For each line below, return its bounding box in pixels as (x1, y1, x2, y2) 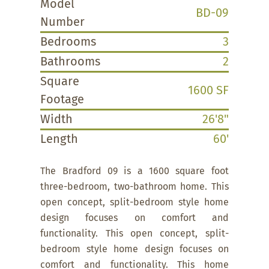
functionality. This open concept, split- (40, 228, 229, 238)
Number (40, 16, 85, 28)
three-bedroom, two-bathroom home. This (40, 181, 229, 192)
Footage (40, 93, 85, 106)
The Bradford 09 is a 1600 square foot (40, 166, 229, 176)
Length (40, 133, 79, 145)
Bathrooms (40, 55, 101, 68)
